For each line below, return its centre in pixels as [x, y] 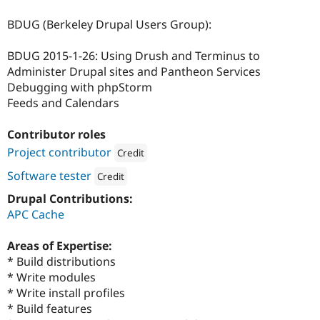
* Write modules [51, 277]
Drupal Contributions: [71, 199]
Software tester [49, 175]
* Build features [50, 309]
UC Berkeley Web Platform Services [215, 198]
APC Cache [36, 215]
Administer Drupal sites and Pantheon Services [134, 72]
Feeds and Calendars [63, 103]
